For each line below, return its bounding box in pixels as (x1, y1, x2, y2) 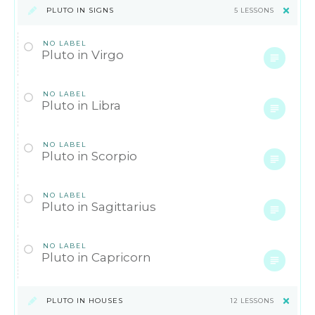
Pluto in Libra (41, 98, 121, 112)
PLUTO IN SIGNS (46, 6, 114, 15)
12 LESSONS (231, 297, 274, 305)
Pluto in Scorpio (41, 148, 137, 163)
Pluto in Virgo (41, 47, 124, 62)
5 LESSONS (234, 6, 274, 15)
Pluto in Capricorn (41, 250, 151, 264)
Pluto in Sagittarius (41, 199, 156, 214)
